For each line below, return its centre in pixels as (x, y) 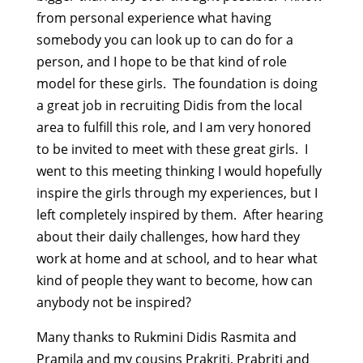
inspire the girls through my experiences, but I (177, 193)
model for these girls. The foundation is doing (177, 83)
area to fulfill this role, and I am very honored (173, 127)
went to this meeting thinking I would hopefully (179, 171)
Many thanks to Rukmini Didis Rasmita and (166, 337)
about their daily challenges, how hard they (168, 237)
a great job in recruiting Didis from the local (169, 105)
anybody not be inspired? (113, 302)
